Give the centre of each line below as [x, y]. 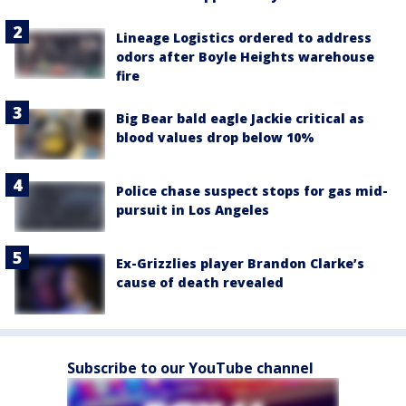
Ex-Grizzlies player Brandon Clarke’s [240, 264]
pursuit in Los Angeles [193, 209]
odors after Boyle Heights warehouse [245, 56]
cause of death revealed [200, 283]
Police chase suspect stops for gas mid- [252, 190]
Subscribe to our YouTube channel [190, 367]
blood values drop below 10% [215, 137]
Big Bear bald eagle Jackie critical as [240, 118]
